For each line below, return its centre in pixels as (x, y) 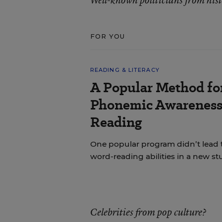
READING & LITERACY (125, 70)
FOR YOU (108, 36)
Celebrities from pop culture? (148, 212)
